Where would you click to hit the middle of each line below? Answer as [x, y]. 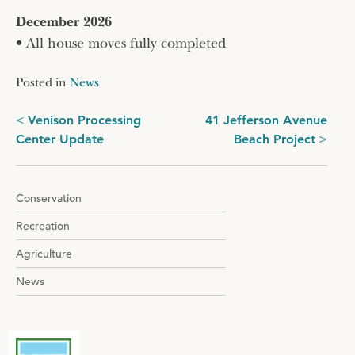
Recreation [43, 225]
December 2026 [64, 21]
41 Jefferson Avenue [266, 120]
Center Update [60, 139]
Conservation [49, 198]
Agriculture [44, 253]
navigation [55, 149]
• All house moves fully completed [121, 43]
